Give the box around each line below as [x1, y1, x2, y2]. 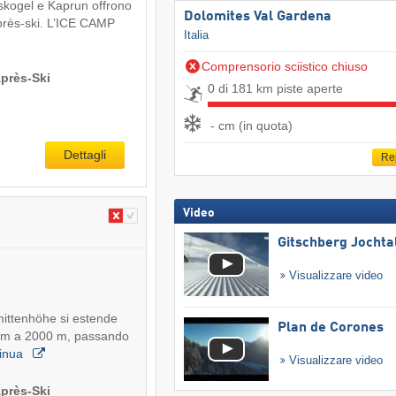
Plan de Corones [277, 321, 384, 336]
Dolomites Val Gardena [183, 10, 331, 25]
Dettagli [63, 147, 106, 162]
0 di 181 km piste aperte [207, 81, 343, 96]
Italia [183, 28, 209, 42]
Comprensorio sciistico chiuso [201, 59, 368, 74]
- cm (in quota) [209, 118, 293, 133]
